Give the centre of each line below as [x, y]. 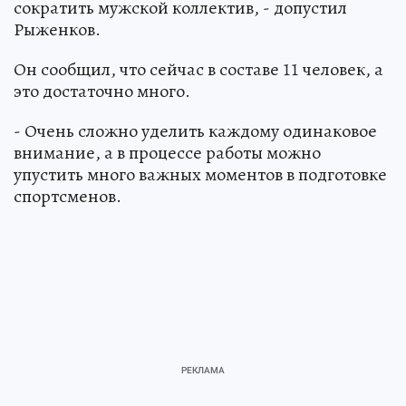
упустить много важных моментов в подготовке [200, 175]
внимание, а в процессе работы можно [167, 153]
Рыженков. [57, 30]
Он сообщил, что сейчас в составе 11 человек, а [198, 70]
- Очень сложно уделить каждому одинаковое [195, 131]
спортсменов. [68, 197]
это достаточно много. [102, 92]
